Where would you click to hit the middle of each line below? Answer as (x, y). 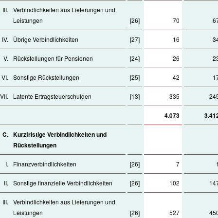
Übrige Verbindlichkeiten (46, 39)
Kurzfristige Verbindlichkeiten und (60, 134)
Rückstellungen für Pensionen (53, 58)
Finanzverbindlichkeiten (45, 164)
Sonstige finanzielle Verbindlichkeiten (63, 183)
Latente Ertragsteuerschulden (52, 96)
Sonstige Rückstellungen (46, 77)
